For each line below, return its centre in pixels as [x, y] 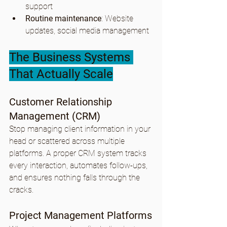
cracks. [21, 190]
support [39, 7]
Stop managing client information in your [81, 129]
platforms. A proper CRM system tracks [79, 154]
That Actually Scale [61, 74]
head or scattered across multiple [68, 141]
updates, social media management [87, 31]
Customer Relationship [62, 102]
